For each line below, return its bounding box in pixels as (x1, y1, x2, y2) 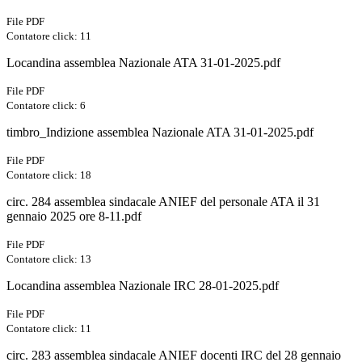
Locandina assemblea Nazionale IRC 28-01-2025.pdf (6, 279, 279, 293)
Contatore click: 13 (6, 253, 91, 266)
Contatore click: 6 (6, 99, 86, 112)
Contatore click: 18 (6, 169, 91, 182)
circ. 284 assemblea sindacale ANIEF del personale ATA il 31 (6, 195, 320, 209)
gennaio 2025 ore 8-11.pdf (6, 209, 141, 224)
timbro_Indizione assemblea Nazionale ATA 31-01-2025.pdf (6, 125, 314, 140)
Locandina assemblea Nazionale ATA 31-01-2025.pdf (6, 56, 280, 70)
